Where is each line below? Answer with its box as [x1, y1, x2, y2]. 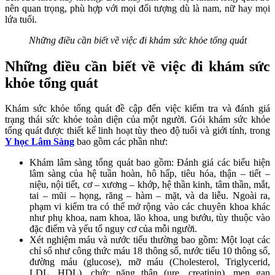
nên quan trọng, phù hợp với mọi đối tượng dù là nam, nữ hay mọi [5, 2, 270, 14]
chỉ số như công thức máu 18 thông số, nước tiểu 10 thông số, [29, 246, 270, 257]
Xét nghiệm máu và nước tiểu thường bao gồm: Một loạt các [29, 234, 270, 246]
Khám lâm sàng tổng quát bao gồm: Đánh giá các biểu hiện [29, 157, 270, 168]
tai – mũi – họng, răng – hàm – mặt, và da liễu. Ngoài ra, [29, 190, 270, 201]
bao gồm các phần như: [74, 136, 168, 147]
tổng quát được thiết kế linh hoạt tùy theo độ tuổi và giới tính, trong [5, 125, 270, 136]
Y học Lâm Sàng [5, 136, 74, 147]
